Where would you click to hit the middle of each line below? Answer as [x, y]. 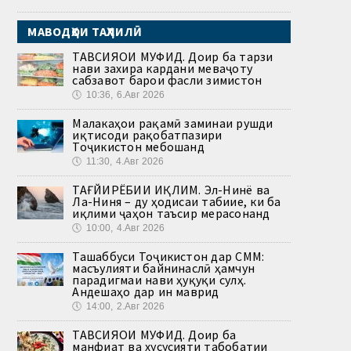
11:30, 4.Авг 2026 [125, 161]
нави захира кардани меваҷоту [163, 68]
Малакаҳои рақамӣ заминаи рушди [173, 123]
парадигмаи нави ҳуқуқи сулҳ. [159, 279]
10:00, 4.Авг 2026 [125, 228]
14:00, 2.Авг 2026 [125, 306]
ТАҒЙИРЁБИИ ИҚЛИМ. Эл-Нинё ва [171, 189]
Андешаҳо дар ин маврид [146, 291]
